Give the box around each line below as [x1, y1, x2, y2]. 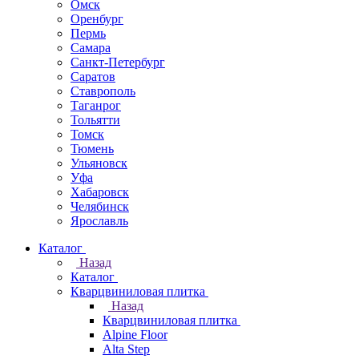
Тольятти [71, 113, 120, 127]
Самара [71, 41, 111, 54]
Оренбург [71, 12, 123, 26]
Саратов [71, 70, 115, 83]
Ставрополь [71, 84, 135, 98]
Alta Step [103, 342, 150, 356]
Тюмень [71, 142, 114, 155]
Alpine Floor [103, 328, 167, 341]
